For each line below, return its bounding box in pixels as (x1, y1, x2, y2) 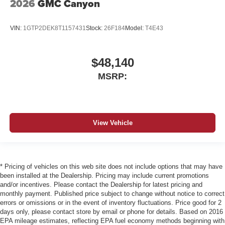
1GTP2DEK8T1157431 (23, 24, 86, 32)
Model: (125, 24, 145, 32)
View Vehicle (92, 119, 133, 127)
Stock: (86, 24, 104, 32)
